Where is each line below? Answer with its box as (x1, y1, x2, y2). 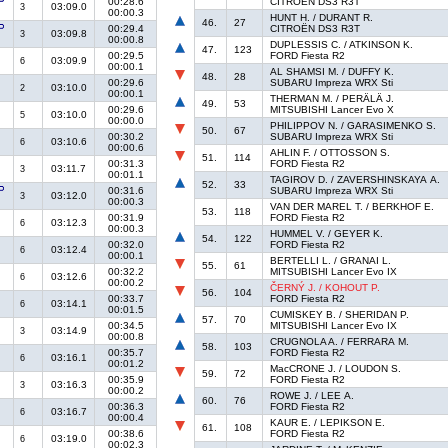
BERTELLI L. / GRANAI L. (270, 255, 392, 267)
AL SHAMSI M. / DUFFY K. (270, 66, 395, 78)
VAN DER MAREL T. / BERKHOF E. (270, 201, 435, 213)
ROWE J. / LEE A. (270, 390, 355, 402)
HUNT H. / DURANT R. (270, 12, 374, 24)
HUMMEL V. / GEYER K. (270, 228, 384, 240)
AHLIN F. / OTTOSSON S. (270, 147, 391, 159)
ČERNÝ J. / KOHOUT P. (270, 282, 381, 294)
